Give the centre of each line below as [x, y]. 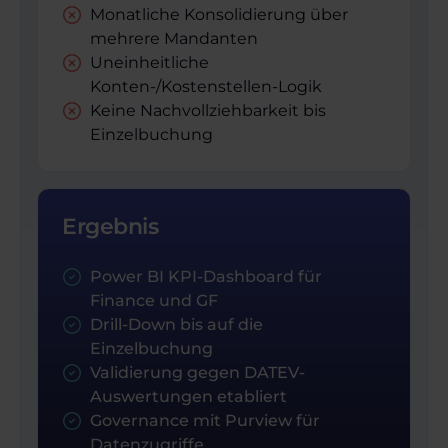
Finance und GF [154, 301]
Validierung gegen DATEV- [197, 373]
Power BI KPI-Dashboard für [206, 277]
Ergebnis [110, 227]
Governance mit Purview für [205, 421]
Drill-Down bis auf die [176, 325]
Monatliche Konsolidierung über [219, 15]
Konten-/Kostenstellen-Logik [206, 87]
